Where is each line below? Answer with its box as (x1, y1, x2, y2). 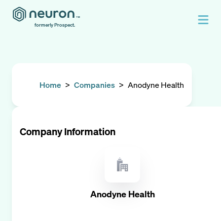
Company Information (20, 125, 115, 138)
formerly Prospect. (35, 22, 75, 28)
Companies (74, 79, 115, 90)
